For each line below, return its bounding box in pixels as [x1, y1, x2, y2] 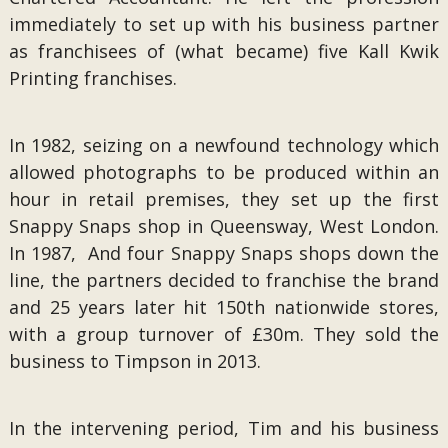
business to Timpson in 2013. [8, 349, 261, 373]
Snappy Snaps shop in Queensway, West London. [8, 214, 440, 238]
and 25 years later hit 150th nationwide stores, [8, 295, 440, 319]
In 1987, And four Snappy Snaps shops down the [8, 241, 440, 265]
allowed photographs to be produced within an [8, 160, 440, 184]
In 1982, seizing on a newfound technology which [8, 133, 440, 157]
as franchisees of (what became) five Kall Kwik [8, 39, 440, 63]
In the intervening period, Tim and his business [8, 416, 440, 440]
